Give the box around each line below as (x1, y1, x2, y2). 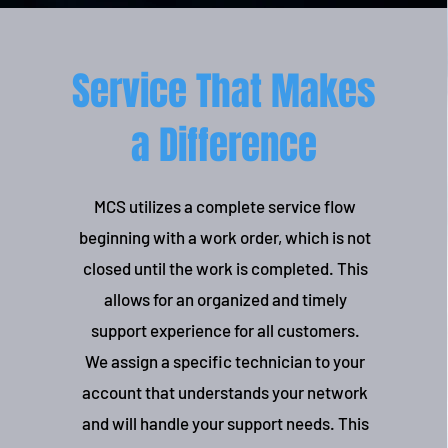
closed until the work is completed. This (82, 258, 368, 278)
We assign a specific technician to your (85, 351, 366, 371)
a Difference (130, 117, 317, 174)
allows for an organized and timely (103, 289, 347, 309)
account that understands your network (82, 382, 369, 402)
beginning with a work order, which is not (79, 227, 372, 247)
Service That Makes (71, 63, 376, 120)
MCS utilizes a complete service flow (94, 196, 357, 216)
